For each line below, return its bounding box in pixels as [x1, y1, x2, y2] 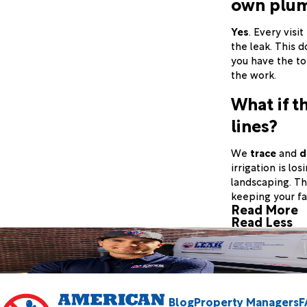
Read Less [231, 212, 293, 231]
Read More [231, 199, 298, 219]
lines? [231, 111, 278, 137]
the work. [231, 66, 276, 82]
